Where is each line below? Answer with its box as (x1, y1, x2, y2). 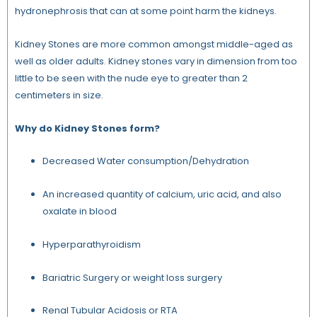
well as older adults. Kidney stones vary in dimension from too (15, 54, 297, 68)
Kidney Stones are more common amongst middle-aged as (15, 37, 293, 51)
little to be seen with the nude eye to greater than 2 (15, 71, 248, 85)
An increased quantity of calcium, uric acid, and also (42, 188, 282, 202)
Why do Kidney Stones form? (15, 121, 160, 135)
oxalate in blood (42, 204, 117, 219)
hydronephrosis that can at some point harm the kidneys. (15, 4, 277, 18)
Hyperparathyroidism (42, 237, 141, 251)
